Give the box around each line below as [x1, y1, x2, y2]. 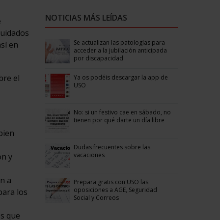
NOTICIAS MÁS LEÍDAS [45, 12, 127, 23]
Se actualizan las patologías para [73, 38, 165, 47]
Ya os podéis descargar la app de [73, 73, 168, 82]
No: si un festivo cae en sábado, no [73, 108, 171, 116]
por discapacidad [73, 54, 123, 62]
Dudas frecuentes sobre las [73, 142, 150, 151]
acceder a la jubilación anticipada [73, 46, 167, 55]
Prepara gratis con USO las [73, 177, 148, 186]
